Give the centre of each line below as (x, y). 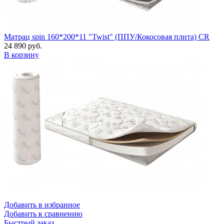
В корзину (21, 54)
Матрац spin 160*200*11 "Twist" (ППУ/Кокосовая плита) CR (107, 36)
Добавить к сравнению (43, 213)
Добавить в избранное (42, 204)
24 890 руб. (23, 45)
